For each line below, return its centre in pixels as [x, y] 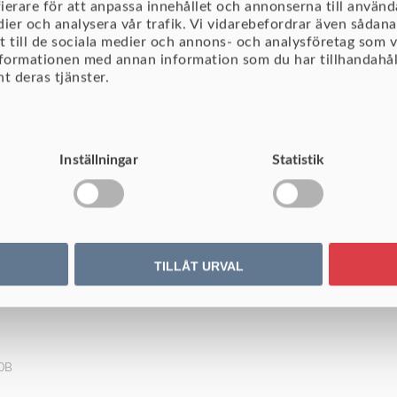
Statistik [298, 160]
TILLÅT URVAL [198, 266]
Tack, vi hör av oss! [198, 136]
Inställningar [99, 160]
